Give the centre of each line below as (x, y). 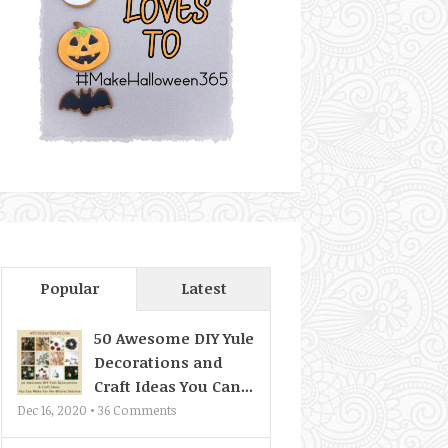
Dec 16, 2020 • (57, 410)
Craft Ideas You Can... (173, 386)
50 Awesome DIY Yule (174, 338)
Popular (69, 288)
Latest (203, 288)
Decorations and (158, 362)
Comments (143, 410)
